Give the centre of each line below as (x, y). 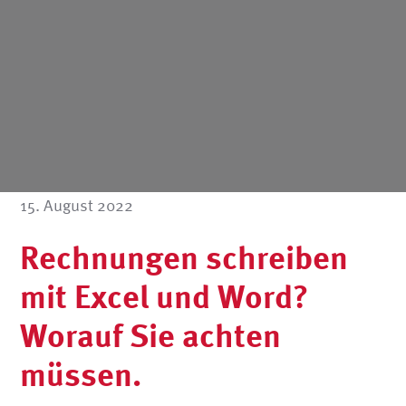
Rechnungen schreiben (184, 256)
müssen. (81, 373)
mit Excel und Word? (164, 295)
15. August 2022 (77, 205)
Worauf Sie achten (151, 334)
